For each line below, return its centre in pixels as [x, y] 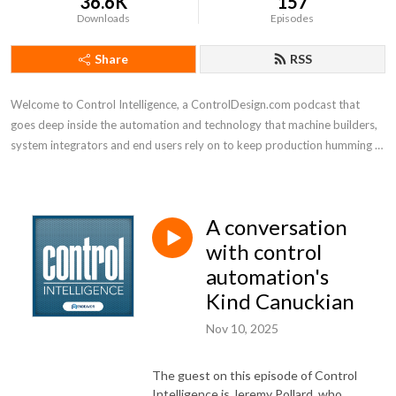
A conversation [277, 227]
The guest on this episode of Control [255, 375]
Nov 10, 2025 [242, 328]
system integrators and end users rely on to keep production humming [191, 145]
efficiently [35, 165]
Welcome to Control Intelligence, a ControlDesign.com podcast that [185, 104]
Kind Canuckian [280, 301]
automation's [267, 276]
